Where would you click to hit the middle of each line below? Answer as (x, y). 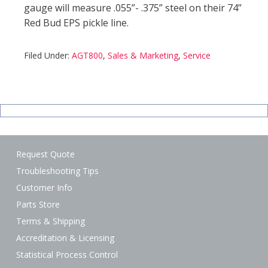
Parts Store (38, 204)
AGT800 (87, 55)
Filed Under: (48, 55)
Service (197, 55)
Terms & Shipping (51, 221)
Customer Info (45, 188)
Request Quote (46, 154)
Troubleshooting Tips (58, 171)
